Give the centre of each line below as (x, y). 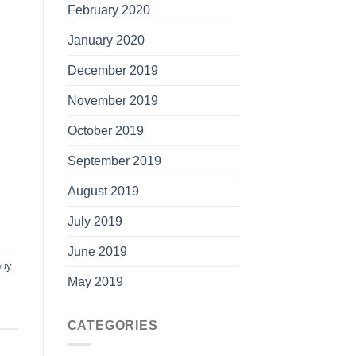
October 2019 (105, 130)
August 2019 (103, 191)
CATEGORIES (112, 325)
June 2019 (97, 251)
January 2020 (106, 40)
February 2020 (108, 10)
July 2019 (95, 221)
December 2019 (112, 70)
